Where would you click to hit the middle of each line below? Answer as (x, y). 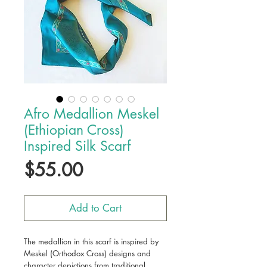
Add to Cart (95, 208)
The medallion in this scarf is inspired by (91, 241)
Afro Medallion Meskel (91, 114)
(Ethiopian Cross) (74, 130)
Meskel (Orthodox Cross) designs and (87, 253)
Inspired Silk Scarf (77, 146)
